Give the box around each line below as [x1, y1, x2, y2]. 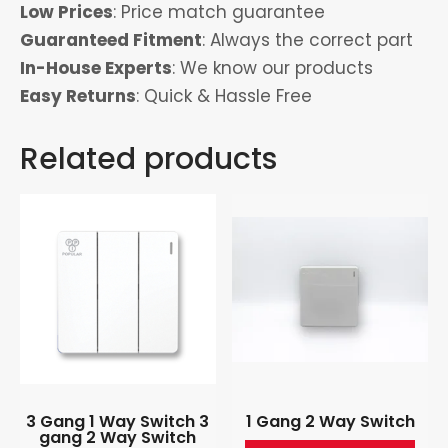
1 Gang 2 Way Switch [245, 410, 415, 434]
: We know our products [172, 56, 373, 81]
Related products [20, 138, 277, 181]
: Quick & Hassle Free [136, 84, 312, 109]
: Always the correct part [202, 28, 413, 53]
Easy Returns [20, 84, 136, 109]
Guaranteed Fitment [20, 28, 202, 53]
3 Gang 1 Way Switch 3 [26, 410, 210, 434]
